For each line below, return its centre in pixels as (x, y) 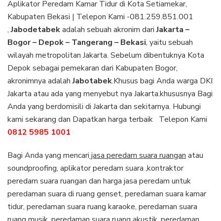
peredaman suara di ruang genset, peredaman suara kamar (107, 194)
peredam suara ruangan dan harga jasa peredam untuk (99, 181)
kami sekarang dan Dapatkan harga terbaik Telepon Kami (107, 119)
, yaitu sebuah (169, 42)
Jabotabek (92, 81)
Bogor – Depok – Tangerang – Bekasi (77, 42)
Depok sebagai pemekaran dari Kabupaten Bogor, (92, 68)
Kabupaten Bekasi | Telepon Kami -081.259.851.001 (100, 17)
